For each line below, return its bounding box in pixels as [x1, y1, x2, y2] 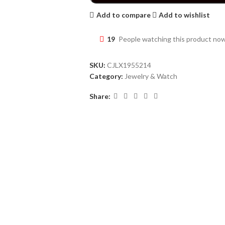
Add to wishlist [159, 10, 210, 19]
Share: [89, 91, 110, 100]
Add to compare [96, 10, 151, 19]
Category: [89, 72, 123, 81]
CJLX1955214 [106, 61, 151, 70]
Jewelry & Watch [124, 72, 177, 81]
